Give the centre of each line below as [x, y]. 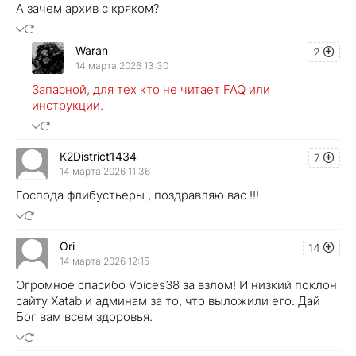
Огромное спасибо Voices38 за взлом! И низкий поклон [176, 284]
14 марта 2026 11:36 [105, 172]
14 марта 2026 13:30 [122, 66]
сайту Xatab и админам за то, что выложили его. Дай [168, 300]
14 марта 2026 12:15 [104, 261]
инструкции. [68, 105]
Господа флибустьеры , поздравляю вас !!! [137, 195]
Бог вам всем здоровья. [84, 316]
